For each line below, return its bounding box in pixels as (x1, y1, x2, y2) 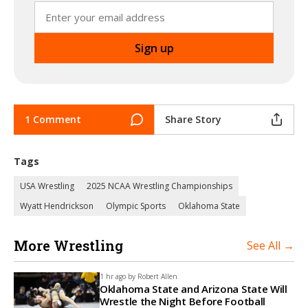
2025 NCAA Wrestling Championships (87, 179, 232, 192)
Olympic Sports (106, 199, 166, 212)
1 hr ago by (100, 271, 135, 281)
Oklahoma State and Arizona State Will (100, 281, 287, 296)
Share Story (165, 112, 221, 126)
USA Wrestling (20, 179, 74, 192)
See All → (247, 237, 294, 253)
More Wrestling (14, 236, 123, 254)
